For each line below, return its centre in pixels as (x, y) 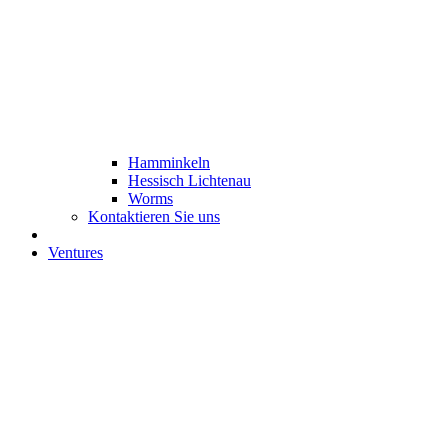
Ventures (75, 252)
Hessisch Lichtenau (189, 180)
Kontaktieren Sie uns (154, 216)
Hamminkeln (169, 162)
